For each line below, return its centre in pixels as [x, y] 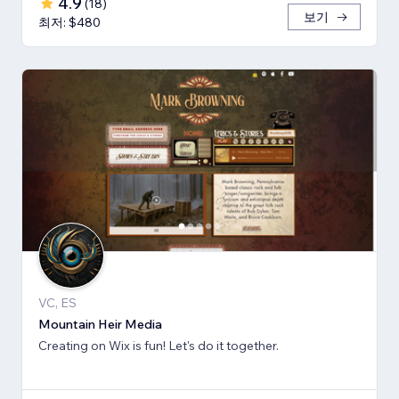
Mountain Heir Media [100, 325]
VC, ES [57, 303]
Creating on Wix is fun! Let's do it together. [159, 346]
